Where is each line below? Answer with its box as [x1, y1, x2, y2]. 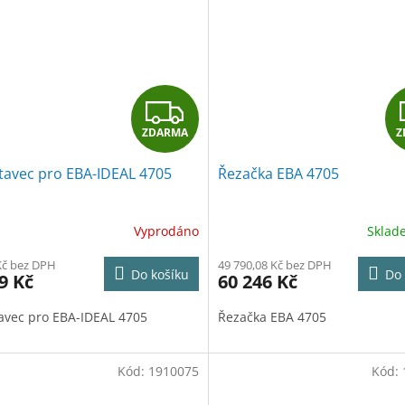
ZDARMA [141, 124, 188, 140]
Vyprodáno [133, 221, 199, 240]
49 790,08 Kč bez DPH [217, 257, 332, 274]
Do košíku [130, 266, 189, 284]
